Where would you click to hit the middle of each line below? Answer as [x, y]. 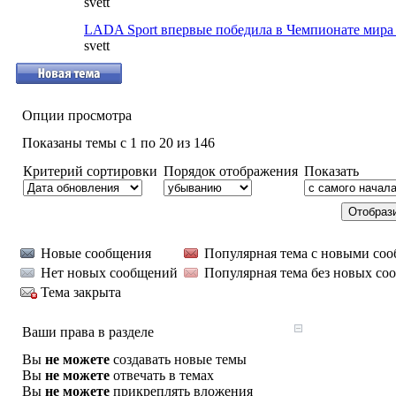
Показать [331, 171]
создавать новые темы [178, 359]
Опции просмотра [77, 115]
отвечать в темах [162, 375]
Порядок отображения [231, 171]
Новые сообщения [96, 253]
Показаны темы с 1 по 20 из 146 [118, 143]
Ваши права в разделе [88, 332]
